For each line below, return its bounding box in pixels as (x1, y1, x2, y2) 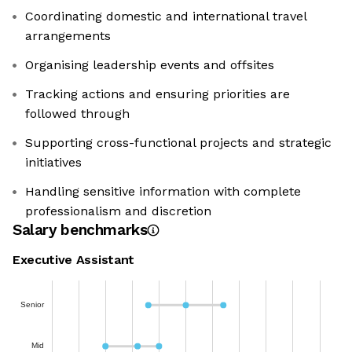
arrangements (25, 28, 111, 44)
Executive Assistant (13, 252, 134, 268)
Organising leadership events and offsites (25, 57, 274, 73)
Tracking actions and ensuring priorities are (25, 86, 290, 102)
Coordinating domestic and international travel (25, 9, 307, 24)
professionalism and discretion (25, 203, 211, 219)
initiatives (25, 155, 82, 170)
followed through (25, 106, 130, 122)
